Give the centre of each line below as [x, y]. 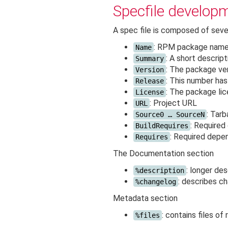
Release [149, 81]
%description [160, 171]
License [149, 92]
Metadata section [145, 198]
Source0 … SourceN [170, 115]
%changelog [155, 182]
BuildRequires [162, 126]
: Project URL [173, 103]
